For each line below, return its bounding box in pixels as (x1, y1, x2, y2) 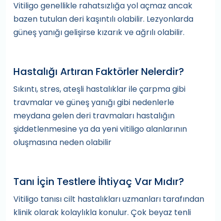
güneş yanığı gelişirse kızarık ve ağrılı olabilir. (13, 27, 184, 38)
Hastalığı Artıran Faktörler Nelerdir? (13, 65, 184, 78)
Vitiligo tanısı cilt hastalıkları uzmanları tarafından (13, 193, 204, 205)
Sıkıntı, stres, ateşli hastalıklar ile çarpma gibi (13, 83, 185, 95)
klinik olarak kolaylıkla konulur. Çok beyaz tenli (13, 207, 191, 218)
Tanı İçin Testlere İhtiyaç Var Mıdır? (13, 175, 184, 188)
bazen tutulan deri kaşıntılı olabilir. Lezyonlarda (13, 13, 193, 25)
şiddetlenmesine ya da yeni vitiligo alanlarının (13, 123, 187, 135)
